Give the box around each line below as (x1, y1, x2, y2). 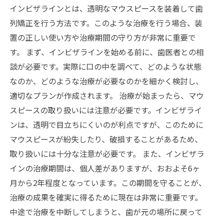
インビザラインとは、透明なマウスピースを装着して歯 (10, 2, 203, 14)
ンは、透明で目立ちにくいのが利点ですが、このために (10, 119, 203, 130)
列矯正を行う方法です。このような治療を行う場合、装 (10, 17, 202, 29)
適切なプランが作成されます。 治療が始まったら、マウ (10, 90, 204, 101)
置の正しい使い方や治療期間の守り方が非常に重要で (10, 31, 196, 43)
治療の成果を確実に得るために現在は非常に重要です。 (10, 191, 202, 203)
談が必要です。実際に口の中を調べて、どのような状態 (10, 61, 201, 72)
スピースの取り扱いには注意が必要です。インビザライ (10, 104, 202, 116)
